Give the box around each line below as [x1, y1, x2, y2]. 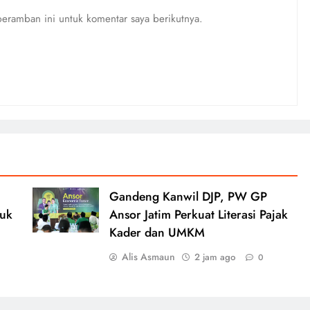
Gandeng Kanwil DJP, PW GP [109, 188, 267, 206]
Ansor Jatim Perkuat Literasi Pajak [109, 206, 288, 224]
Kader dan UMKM [109, 224, 205, 241]
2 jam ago [194, 250, 235, 264]
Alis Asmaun [121, 250, 175, 264]
